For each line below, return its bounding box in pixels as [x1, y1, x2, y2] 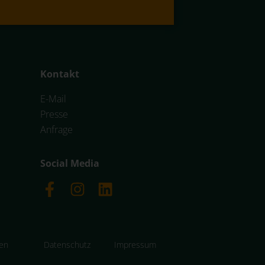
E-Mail [40, 92, 66, 105]
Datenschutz [43, 239, 91, 251]
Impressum [114, 239, 156, 251]
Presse [40, 107, 68, 121]
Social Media [40, 156, 99, 170]
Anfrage [40, 122, 73, 136]
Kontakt [40, 67, 79, 80]
